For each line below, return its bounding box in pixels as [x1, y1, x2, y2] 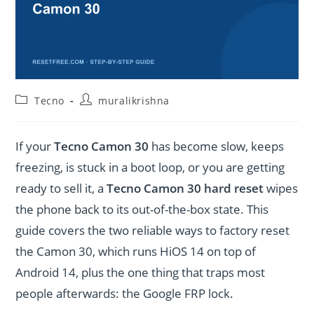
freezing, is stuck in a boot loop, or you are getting [15, 158, 285, 175]
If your [15, 137, 55, 154]
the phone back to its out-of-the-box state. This [15, 200, 269, 217]
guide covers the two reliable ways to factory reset [15, 221, 290, 238]
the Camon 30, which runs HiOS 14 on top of [15, 243, 257, 259]
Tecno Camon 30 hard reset [107, 179, 264, 196]
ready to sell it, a [15, 179, 107, 196]
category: [15, 105, 62, 119]
